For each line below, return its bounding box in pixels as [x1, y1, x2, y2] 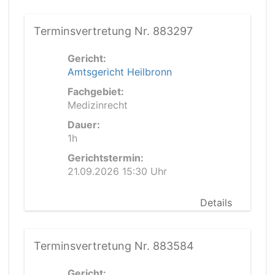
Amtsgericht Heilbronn [68, 66, 172, 78]
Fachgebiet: [68, 85, 124, 98]
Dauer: [68, 118, 100, 131]
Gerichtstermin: [68, 152, 144, 164]
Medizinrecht [68, 99, 128, 111]
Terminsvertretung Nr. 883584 [34, 239, 194, 252]
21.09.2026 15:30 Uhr [68, 165, 167, 177]
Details [200, 196, 232, 209]
